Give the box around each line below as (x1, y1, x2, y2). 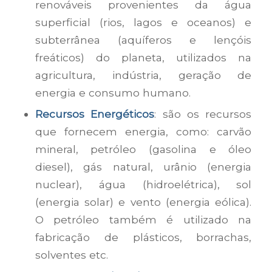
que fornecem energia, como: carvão (35, 124, 252, 138)
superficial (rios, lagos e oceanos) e (35, 15, 252, 29)
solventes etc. (35, 248, 108, 261)
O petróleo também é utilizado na (35, 212, 252, 226)
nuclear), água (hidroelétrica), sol (35, 177, 252, 191)
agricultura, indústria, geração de (35, 68, 252, 81)
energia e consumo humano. (35, 86, 191, 99)
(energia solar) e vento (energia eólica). (35, 195, 252, 208)
